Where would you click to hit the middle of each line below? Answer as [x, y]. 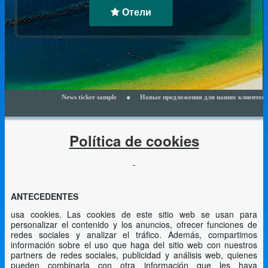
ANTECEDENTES [45, 196]
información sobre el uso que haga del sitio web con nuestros [134, 245]
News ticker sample [66, 97]
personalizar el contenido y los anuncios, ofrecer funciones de [134, 224]
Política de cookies [134, 141]
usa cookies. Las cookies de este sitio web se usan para [134, 214]
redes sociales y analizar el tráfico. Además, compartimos [134, 234]
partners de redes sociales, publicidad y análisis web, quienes [134, 255]
